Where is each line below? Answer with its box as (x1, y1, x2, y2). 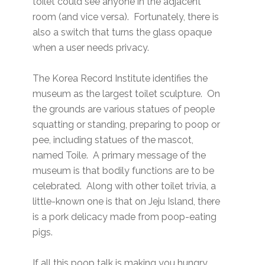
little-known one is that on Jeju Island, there (33, 195, 221, 207)
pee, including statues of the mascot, (33, 134, 194, 146)
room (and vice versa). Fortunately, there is (33, 11, 219, 22)
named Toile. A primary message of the (33, 149, 206, 161)
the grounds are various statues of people (33, 103, 215, 115)
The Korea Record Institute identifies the (33, 72, 208, 84)
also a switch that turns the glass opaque (33, 26, 212, 38)
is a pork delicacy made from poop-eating (33, 211, 217, 222)
